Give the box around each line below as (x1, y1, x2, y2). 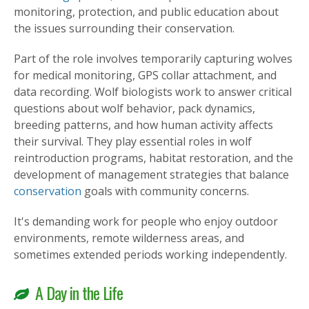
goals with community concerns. (81, 183, 249, 199)
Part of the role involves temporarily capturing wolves (14, 51, 292, 67)
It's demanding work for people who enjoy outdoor (14, 214, 278, 230)
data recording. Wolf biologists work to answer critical (14, 84, 292, 100)
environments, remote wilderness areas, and (14, 230, 244, 246)
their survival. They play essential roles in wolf (14, 134, 252, 150)
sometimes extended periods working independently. (14, 247, 287, 263)
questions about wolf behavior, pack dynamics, (14, 101, 255, 117)
